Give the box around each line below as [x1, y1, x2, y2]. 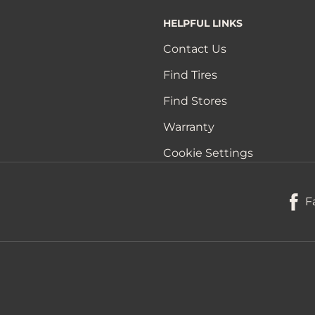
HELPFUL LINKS [163, 17, 243, 30]
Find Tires [163, 68, 218, 82]
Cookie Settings [163, 146, 254, 160]
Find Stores [163, 94, 228, 108]
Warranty [163, 120, 215, 134]
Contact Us [163, 42, 227, 56]
